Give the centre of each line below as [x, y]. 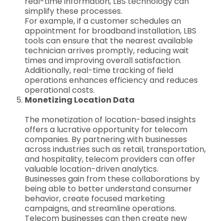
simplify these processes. [74, 11]
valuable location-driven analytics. [92, 169]
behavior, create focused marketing [95, 199]
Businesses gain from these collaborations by [112, 179]
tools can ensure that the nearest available [109, 41]
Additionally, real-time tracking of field [99, 70]
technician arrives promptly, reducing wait [107, 51]
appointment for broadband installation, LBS [110, 31]
